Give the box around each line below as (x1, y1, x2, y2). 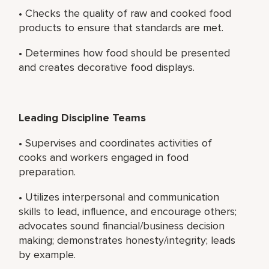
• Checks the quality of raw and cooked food (19, 6, 232, 20)
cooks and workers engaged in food (19, 150, 189, 164)
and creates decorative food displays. (19, 60, 195, 74)
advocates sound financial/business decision (19, 219, 225, 232)
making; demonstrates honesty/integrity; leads (19, 233, 236, 247)
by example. (19, 247, 76, 261)
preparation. (19, 165, 76, 178)
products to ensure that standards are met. (19, 20, 224, 34)
